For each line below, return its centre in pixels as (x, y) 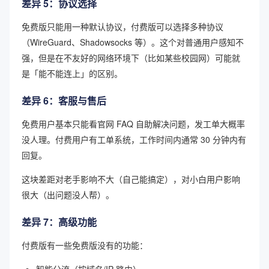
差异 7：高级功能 (59, 222)
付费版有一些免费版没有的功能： (85, 245)
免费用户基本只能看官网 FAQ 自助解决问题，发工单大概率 (133, 123)
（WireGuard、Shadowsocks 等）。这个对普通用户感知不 (133, 42)
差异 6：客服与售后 (64, 100)
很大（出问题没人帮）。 (68, 194)
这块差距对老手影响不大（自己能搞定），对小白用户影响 (131, 179)
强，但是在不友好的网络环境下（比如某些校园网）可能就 (131, 57)
